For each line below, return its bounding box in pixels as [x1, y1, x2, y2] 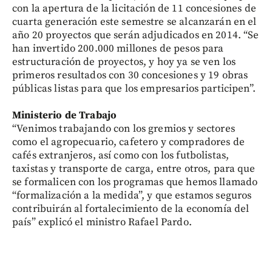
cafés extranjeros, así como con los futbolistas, [12, 149, 229, 162]
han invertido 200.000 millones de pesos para [12, 42, 224, 55]
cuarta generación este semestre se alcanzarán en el [12, 15, 257, 29]
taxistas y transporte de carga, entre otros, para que [12, 162, 255, 175]
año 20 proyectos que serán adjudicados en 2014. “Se [12, 29, 259, 42]
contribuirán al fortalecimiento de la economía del [12, 202, 250, 216]
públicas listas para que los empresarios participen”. [12, 82, 256, 95]
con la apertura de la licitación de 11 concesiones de [12, 2, 256, 15]
